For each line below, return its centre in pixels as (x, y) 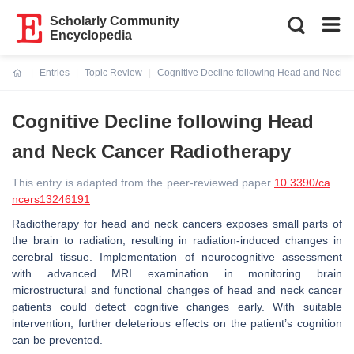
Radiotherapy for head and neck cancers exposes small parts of (177, 224)
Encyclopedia (91, 35)
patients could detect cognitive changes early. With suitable (177, 307)
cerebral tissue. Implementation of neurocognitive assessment (177, 257)
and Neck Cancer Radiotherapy (151, 151)
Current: (31, 82)
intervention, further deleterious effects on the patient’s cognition (177, 323)
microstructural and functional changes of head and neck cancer (177, 290)
